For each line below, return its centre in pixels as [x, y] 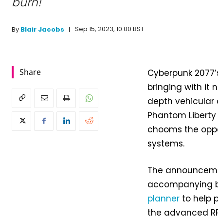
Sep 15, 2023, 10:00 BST [109, 29]
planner [164, 198]
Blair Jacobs [42, 29]
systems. [166, 143]
